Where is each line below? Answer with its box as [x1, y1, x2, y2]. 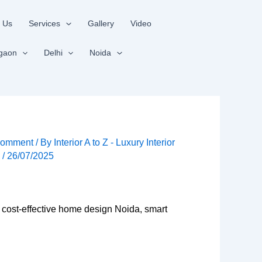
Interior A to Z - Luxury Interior [54, 137, 175, 147]
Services [29, 19, 61, 28]
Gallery [87, 19, 114, 28]
